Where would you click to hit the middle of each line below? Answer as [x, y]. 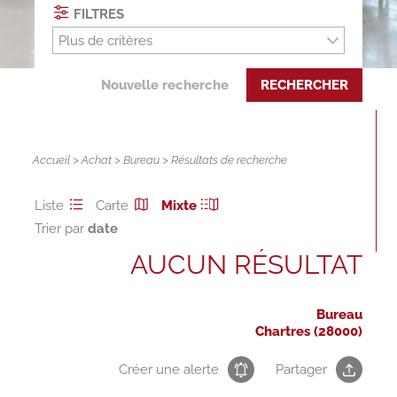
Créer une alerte [169, 370]
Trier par [61, 229]
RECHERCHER [305, 86]
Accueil [52, 160]
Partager [302, 370]
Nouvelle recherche [165, 86]
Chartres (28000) [309, 332]
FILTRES [97, 14]
